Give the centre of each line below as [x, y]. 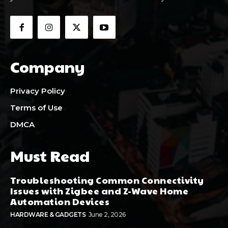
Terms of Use [36, 107]
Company [48, 66]
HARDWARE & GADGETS [48, 214]
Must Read [50, 155]
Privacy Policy [38, 91]
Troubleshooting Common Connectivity [107, 180]
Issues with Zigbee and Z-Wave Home [99, 190]
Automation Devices [60, 201]
